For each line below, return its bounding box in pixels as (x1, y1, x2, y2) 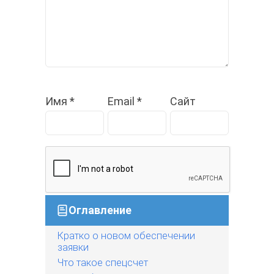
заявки (57, 241, 89, 253)
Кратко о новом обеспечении (57, 229, 195, 242)
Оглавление (68, 203, 131, 217)
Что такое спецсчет (57, 256, 148, 268)
